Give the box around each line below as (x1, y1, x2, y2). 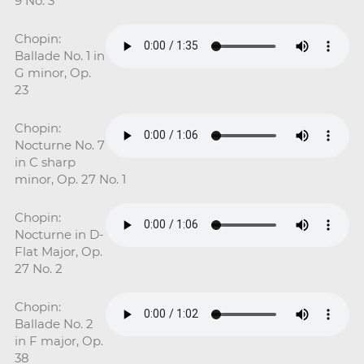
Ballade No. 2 (14, 315, 93, 331)
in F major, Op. (14, 332, 103, 349)
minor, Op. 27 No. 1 (14, 171, 126, 187)
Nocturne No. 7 (14, 136, 105, 153)
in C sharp (14, 154, 76, 170)
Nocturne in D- (14, 226, 104, 242)
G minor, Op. (14, 64, 91, 80)
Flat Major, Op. (14, 243, 102, 259)
